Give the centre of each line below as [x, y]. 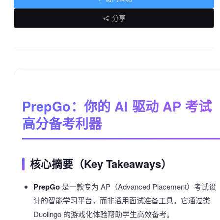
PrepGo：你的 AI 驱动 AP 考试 [117, 106]
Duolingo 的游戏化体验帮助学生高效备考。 [103, 214]
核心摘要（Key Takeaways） [101, 164]
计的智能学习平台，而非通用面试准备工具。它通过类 [122, 200]
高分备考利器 [62, 123]
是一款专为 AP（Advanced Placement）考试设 [138, 186]
